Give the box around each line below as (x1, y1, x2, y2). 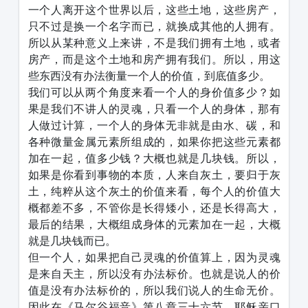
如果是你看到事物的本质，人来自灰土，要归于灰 (27, 168, 280, 182)
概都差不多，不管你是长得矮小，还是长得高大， (27, 201, 280, 215)
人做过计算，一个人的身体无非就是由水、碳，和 (27, 118, 280, 133)
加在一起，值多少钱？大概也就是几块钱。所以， (27, 151, 280, 166)
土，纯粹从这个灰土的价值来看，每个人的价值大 (27, 184, 280, 199)
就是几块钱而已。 (27, 234, 116, 248)
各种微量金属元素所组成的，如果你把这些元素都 (27, 135, 280, 149)
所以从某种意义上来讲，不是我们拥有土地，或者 (27, 36, 280, 50)
